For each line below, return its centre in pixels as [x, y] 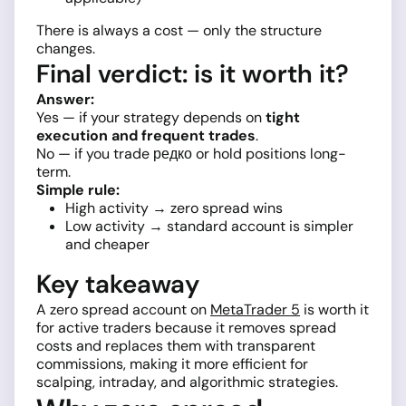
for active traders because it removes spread [186, 328]
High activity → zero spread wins [174, 208]
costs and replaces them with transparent [176, 346]
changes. [66, 48]
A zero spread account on [123, 309]
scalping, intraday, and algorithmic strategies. [187, 382]
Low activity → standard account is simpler [209, 226]
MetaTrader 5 [255, 309]
